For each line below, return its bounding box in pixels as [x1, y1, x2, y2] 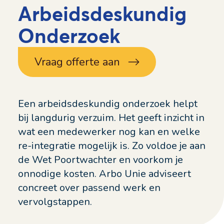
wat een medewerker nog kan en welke [18, 125, 200, 139]
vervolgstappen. [18, 195, 92, 209]
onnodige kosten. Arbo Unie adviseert [18, 167, 191, 181]
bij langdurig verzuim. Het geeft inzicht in [18, 111, 204, 125]
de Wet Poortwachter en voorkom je [18, 153, 183, 167]
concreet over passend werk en [18, 181, 160, 195]
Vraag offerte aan [34, 54, 120, 70]
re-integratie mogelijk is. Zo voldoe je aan [18, 139, 205, 153]
